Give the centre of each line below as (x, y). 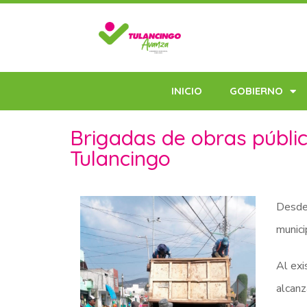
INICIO (187, 91)
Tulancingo (120, 158)
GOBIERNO (256, 91)
